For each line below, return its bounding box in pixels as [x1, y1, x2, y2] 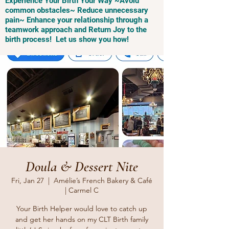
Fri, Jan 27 [11, 176, 44, 185]
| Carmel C [65, 186, 99, 195]
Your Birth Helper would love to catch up [16, 204, 147, 213]
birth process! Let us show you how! [5, 35, 129, 44]
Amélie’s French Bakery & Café [54, 176, 152, 185]
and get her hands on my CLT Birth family [15, 215, 148, 224]
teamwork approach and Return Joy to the [5, 25, 147, 34]
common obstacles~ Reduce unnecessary [5, 6, 148, 15]
